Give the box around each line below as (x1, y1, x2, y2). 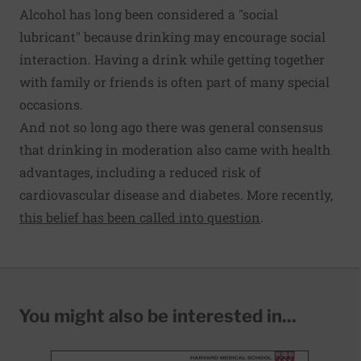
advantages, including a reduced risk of (19, 164, 261, 181)
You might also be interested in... (19, 305, 297, 327)
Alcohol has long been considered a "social (19, 6, 278, 23)
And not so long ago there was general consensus (19, 118, 323, 136)
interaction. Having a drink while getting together (19, 51, 325, 68)
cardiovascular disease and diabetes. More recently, (19, 186, 333, 204)
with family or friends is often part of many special (19, 73, 330, 91)
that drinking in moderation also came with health (19, 141, 330, 159)
